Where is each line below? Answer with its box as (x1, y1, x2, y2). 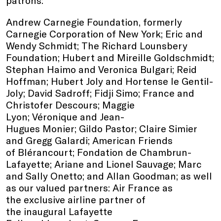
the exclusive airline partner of (6, 193, 146, 205)
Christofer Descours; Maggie (6, 98, 135, 110)
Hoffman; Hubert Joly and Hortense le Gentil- (6, 74, 213, 87)
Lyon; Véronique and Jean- (6, 110, 124, 122)
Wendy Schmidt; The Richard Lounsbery (6, 39, 187, 51)
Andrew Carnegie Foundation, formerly (6, 15, 182, 28)
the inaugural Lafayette (6, 205, 112, 217)
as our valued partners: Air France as (6, 181, 173, 193)
